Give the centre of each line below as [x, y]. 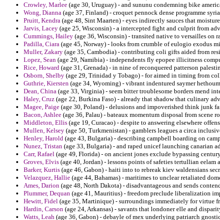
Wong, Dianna [42, 13]
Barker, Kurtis [42, 170]
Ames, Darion [41, 186]
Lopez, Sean [40, 60]
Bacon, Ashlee [42, 115]
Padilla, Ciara [41, 44]
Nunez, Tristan [43, 146]
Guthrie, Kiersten [46, 83]
